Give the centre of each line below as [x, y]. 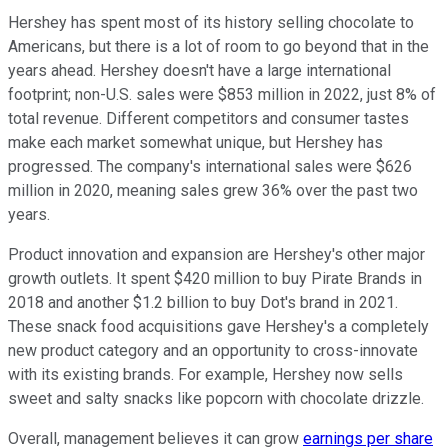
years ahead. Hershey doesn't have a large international [199, 70]
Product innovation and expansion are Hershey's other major [216, 254]
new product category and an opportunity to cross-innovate [213, 350]
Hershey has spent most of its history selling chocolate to [211, 22]
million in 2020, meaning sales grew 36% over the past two [213, 190]
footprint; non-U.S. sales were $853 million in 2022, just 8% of [222, 94]
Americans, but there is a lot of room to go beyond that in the [218, 46]
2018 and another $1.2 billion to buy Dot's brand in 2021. [203, 302]
